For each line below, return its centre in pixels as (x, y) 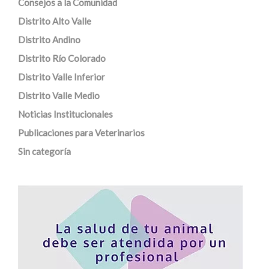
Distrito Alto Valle (55, 21)
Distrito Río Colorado (62, 58)
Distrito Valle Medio (59, 95)
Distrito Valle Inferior (62, 77)
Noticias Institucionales (65, 114)
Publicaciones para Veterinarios (81, 133)
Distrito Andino (49, 40)
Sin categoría (44, 151)
